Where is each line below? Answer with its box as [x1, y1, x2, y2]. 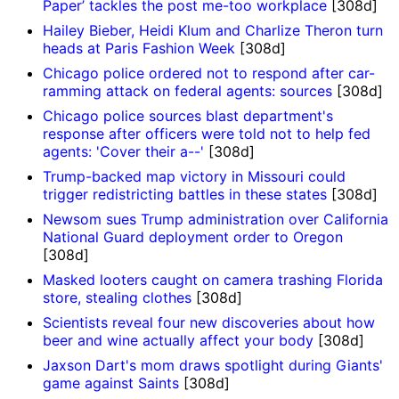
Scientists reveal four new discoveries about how [43, 313, 375, 332]
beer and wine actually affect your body [43, 331, 313, 350]
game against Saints [43, 374, 179, 393]
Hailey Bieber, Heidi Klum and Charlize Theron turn [43, 21, 383, 40]
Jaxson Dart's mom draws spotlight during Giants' [43, 356, 383, 375]
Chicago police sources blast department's [43, 107, 333, 126]
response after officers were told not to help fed [43, 125, 370, 143]
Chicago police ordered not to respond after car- [43, 64, 375, 83]
